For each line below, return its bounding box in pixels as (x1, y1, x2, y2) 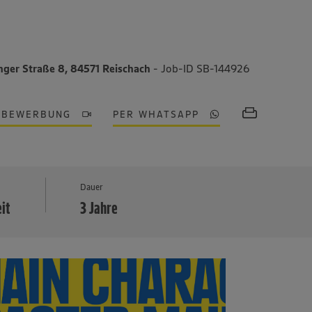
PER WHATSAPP (113, 108, 200, 120)
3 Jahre (80, 198, 118, 218)
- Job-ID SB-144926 (153, 61, 250, 75)
